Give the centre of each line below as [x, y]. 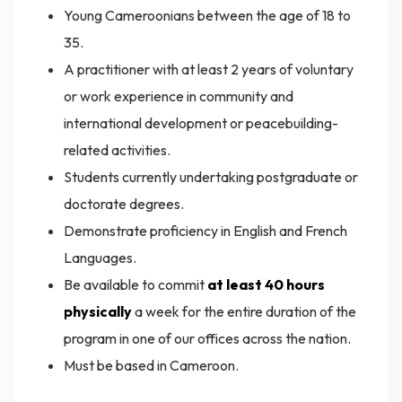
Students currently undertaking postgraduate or [210, 177]
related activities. [117, 150]
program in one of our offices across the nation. [207, 339]
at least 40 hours [266, 285]
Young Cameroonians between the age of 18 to [207, 16]
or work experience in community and [178, 96]
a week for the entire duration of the [244, 312]
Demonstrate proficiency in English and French [205, 231]
